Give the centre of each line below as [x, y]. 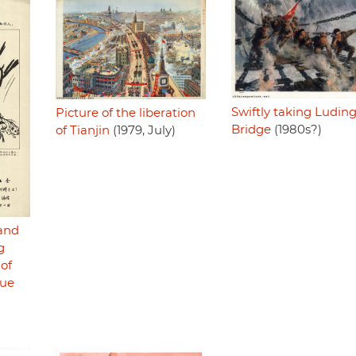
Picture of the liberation [125, 113]
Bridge [251, 130]
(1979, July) [142, 130]
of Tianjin [82, 130]
